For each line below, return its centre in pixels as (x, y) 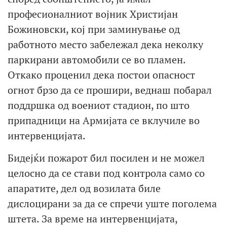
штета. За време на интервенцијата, (92, 218)
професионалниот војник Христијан (93, 14)
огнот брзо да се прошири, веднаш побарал (110, 90)
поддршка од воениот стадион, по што (99, 105)
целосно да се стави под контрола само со (106, 173)
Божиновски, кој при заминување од (94, 29)
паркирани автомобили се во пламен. (97, 59)
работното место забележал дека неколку (105, 44)
